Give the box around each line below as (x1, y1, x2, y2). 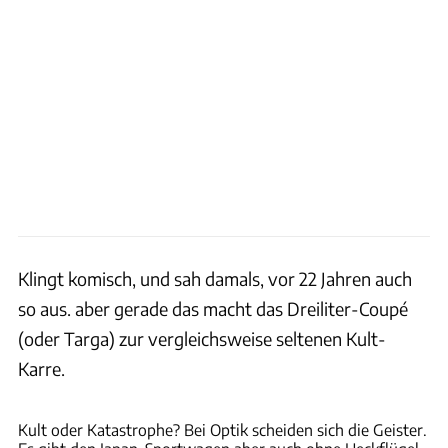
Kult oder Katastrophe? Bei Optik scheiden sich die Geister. (18, 420, 427, 440)
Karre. (18, 357, 65, 381)
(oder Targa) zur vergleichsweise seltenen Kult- (18, 327, 386, 351)
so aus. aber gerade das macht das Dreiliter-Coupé (18, 297, 408, 321)
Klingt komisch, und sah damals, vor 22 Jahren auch (18, 267, 412, 291)
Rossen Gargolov (356, 387, 439, 402)
